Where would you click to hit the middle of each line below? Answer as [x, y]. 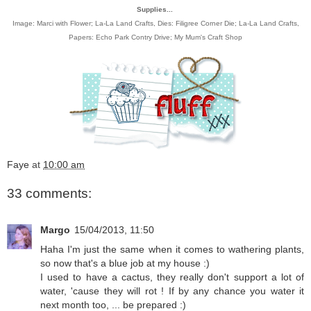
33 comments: [49, 194]
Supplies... [155, 10]
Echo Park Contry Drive [133, 37]
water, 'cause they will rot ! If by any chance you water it [172, 291]
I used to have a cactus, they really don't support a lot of [172, 277]
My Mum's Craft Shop [208, 37]
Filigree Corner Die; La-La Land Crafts [236, 24]
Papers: [82, 37]
